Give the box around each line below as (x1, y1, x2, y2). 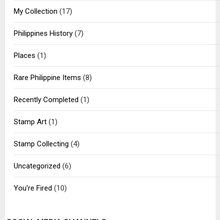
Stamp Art (13, 117, 47, 126)
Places (13, 51, 35, 60)
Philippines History (13, 29, 73, 38)
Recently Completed (13, 95, 79, 104)
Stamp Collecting (13, 139, 69, 148)
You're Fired (13, 184, 52, 192)
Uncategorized (13, 162, 60, 170)
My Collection (13, 7, 57, 16)
